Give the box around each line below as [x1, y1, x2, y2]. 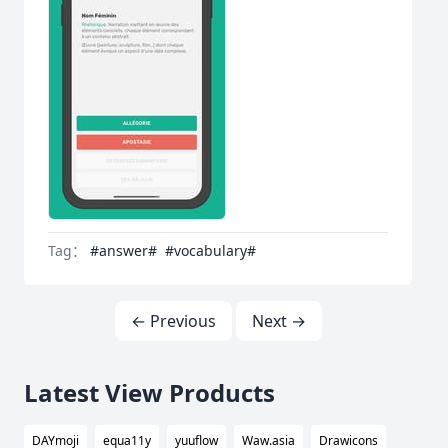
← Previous [130, 310, 216, 333]
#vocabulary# [165, 241, 256, 261]
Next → [251, 310, 306, 333]
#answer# [90, 241, 157, 261]
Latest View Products [24, 376, 275, 410]
